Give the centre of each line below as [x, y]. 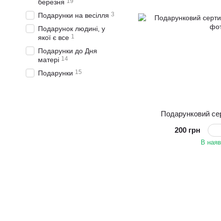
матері [49, 60]
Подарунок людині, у [72, 29]
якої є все [54, 37]
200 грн [188, 130]
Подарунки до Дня [68, 51]
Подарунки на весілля [74, 15]
